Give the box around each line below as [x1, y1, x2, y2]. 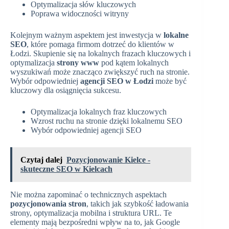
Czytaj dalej [20, 155, 62, 165]
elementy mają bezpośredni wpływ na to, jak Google [10, 218, 180, 227]
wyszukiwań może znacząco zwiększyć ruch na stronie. [10, 67, 190, 77]
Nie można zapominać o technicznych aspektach [10, 190, 167, 199]
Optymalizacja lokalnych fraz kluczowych [31, 107, 167, 117]
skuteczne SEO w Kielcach [20, 165, 112, 174]
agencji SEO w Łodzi [80, 77, 153, 86]
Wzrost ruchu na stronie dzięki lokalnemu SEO [31, 117, 182, 126]
